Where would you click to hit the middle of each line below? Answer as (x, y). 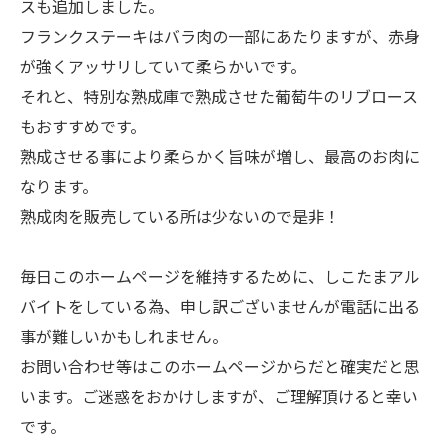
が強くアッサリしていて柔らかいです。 (163, 66)
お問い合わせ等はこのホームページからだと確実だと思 (220, 366)
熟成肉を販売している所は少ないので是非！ (180, 216)
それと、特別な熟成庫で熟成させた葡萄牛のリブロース (219, 96)
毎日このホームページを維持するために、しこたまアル (220, 276)
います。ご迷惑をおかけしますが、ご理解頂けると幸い (219, 396)
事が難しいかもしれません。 (124, 336)
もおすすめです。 (83, 126)
